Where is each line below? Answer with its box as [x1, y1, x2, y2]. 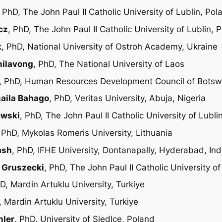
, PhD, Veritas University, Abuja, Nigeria [49, 93, 206, 104]
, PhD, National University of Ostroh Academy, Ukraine [1, 41, 218, 52]
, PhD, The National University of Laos [33, 58, 184, 69]
